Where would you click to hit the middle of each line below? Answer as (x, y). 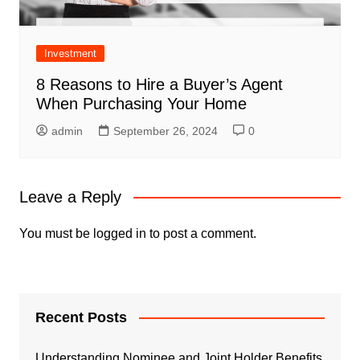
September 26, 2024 (165, 131)
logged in (119, 233)
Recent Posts (81, 317)
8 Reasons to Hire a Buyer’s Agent (159, 84)
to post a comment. (201, 233)
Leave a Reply (70, 196)
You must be (56, 233)
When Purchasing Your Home (141, 103)
